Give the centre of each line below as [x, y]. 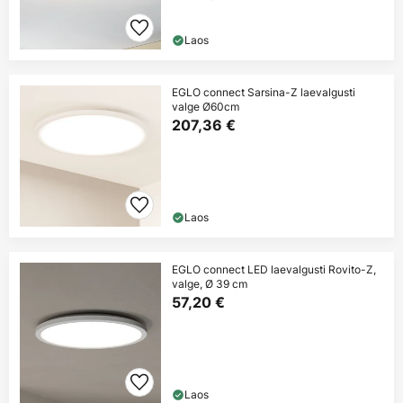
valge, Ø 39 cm [210, 284]
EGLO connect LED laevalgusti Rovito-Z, [274, 270]
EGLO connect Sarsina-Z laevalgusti [264, 93]
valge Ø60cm [206, 107]
